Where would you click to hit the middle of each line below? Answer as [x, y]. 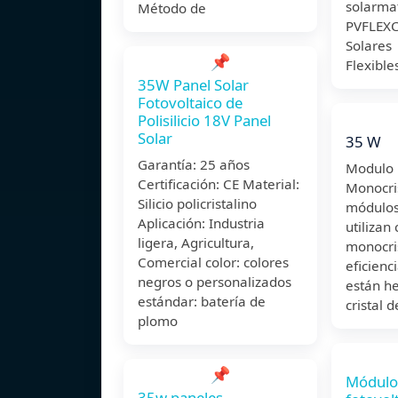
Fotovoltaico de [190, 103]
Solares [369, 46]
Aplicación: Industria [201, 223]
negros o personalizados [215, 282]
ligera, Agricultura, [196, 243]
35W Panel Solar [193, 85]
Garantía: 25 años [194, 165]
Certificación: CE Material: [219, 184]
